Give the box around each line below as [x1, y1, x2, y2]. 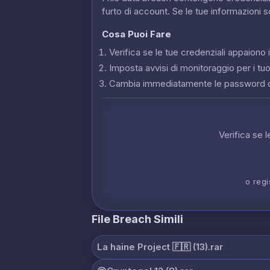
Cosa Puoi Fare [102, 28, 171, 40]
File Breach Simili [92, 212, 183, 225]
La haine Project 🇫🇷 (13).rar [97, 240, 223, 253]
